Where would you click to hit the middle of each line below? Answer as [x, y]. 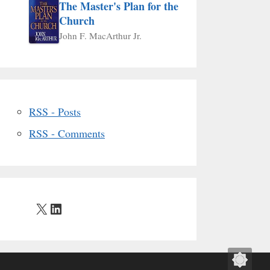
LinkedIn [75, 208]
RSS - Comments [67, 133]
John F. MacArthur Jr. [100, 36]
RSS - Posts [55, 111]
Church [77, 20]
